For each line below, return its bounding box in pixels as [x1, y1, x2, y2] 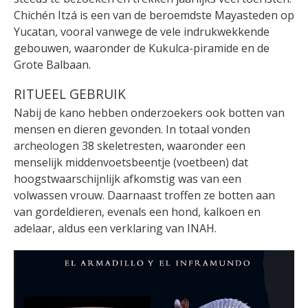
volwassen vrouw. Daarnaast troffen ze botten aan [14, 187, 275, 203]
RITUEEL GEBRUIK [14, 85, 126, 104]
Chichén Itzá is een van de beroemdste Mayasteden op [14, 8, 294, 23]
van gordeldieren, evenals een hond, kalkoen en [14, 203, 261, 219]
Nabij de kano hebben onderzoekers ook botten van [14, 104, 285, 120]
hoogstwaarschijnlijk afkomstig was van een [14, 170, 241, 186]
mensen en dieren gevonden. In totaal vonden [14, 121, 250, 137]
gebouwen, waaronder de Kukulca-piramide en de [14, 41, 269, 56]
